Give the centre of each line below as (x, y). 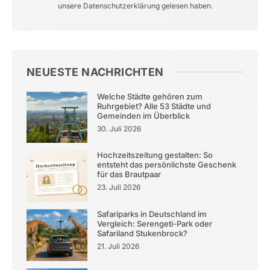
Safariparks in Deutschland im (152, 214)
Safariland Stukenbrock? (142, 234)
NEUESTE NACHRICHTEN (95, 72)
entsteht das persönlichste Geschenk (166, 165)
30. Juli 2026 (119, 128)
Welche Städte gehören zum (149, 96)
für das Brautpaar (129, 174)
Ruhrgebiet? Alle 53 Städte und (154, 106)
